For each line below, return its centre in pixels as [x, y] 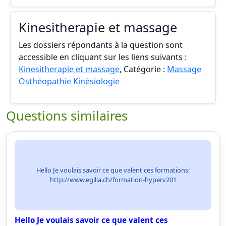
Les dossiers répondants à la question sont [101, 45]
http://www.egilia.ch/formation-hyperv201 [113, 180]
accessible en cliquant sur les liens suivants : [103, 57]
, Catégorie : [143, 69]
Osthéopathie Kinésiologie [69, 81]
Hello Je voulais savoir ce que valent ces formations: [113, 170]
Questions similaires [67, 116]
